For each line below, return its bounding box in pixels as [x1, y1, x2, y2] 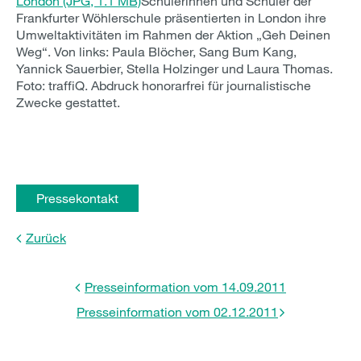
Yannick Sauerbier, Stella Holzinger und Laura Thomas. [16, 60, 333, 76]
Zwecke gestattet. [16, 94, 120, 110]
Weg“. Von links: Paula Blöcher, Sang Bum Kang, [16, 44, 297, 59]
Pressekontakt [36, 190, 118, 205]
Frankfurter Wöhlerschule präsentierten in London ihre [16, 10, 326, 25]
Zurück [26, 230, 66, 245]
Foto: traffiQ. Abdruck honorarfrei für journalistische [16, 77, 311, 93]
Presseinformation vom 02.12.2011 [77, 304, 278, 319]
